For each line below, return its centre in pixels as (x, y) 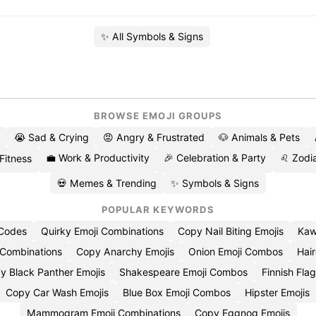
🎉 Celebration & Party (214, 158)
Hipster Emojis (277, 292)
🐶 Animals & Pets (259, 137)
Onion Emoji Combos (235, 251)
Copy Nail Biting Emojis (230, 231)
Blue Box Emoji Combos (177, 292)
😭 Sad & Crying (51, 137)
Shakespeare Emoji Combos (183, 272)
